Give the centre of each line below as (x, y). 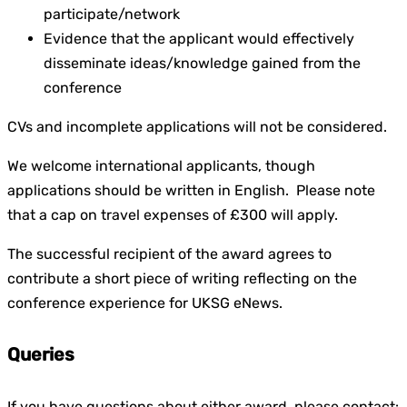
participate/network (112, 14)
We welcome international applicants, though (161, 165)
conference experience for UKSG (120, 303)
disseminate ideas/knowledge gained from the (202, 63)
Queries (41, 355)
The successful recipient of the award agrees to (169, 253)
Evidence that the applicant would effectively (199, 38)
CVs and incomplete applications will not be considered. (197, 126)
